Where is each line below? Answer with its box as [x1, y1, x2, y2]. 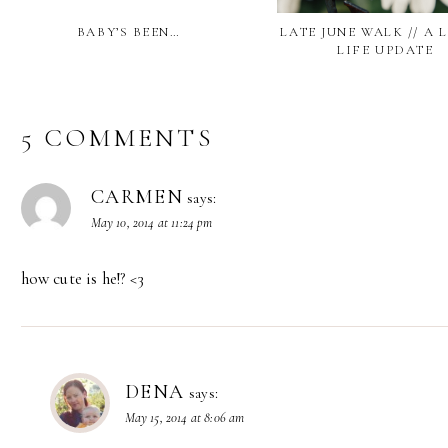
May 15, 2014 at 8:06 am [124, 409, 245, 427]
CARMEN [90, 185, 184, 210]
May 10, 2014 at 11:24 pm [90, 214, 213, 232]
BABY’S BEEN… [76, 23, 181, 40]
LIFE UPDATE [337, 41, 434, 58]
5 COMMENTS [20, 122, 214, 154]
